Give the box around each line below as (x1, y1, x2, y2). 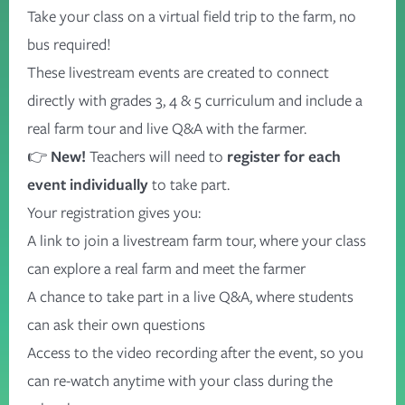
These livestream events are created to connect (27, 61, 329, 83)
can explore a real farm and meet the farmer (27, 258, 306, 279)
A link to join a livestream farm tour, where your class (27, 230, 366, 251)
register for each (227, 146, 341, 167)
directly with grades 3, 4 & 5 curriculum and (27, 89, 302, 111)
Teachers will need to (86, 146, 227, 167)
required (53, 33, 107, 55)
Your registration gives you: (27, 202, 201, 223)
